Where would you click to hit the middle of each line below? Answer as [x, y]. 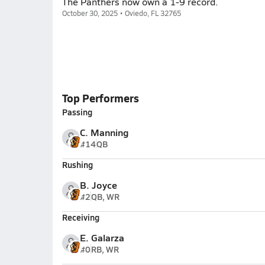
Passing [77, 112]
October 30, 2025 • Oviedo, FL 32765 [121, 13]
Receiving [80, 217]
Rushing [77, 164]
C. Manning [104, 132]
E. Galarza [102, 237]
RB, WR [105, 249]
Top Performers [100, 98]
